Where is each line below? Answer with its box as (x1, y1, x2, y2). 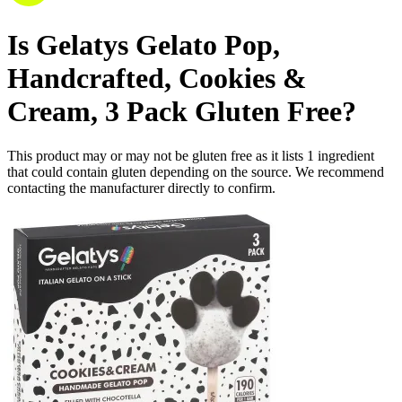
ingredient (318, 147, 374, 163)
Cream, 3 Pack (7, 95, 188, 128)
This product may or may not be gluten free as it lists (7, 147, 307, 163)
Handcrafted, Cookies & (7, 62, 307, 95)
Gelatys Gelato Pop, (36, 29, 280, 62)
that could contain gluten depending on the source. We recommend (7, 163, 384, 179)
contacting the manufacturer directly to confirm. (7, 179, 275, 196)
